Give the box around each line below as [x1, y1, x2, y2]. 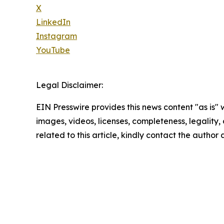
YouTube [36, 45, 70, 55]
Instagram [36, 31, 77, 41]
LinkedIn [36, 17, 70, 27]
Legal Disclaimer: [36, 80, 103, 90]
